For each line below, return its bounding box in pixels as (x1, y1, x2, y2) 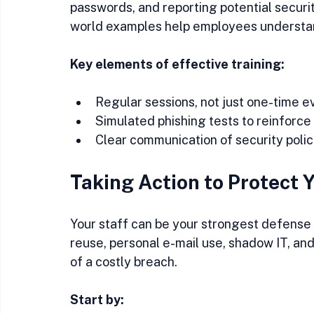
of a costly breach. (70, 254, 177, 269)
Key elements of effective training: (70, 57, 285, 71)
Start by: (70, 292, 124, 307)
